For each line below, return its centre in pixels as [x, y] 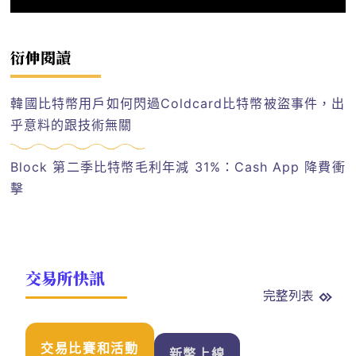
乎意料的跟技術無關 [72, 125]
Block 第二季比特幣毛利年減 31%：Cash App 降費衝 [178, 166]
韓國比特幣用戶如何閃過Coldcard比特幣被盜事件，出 [178, 104]
